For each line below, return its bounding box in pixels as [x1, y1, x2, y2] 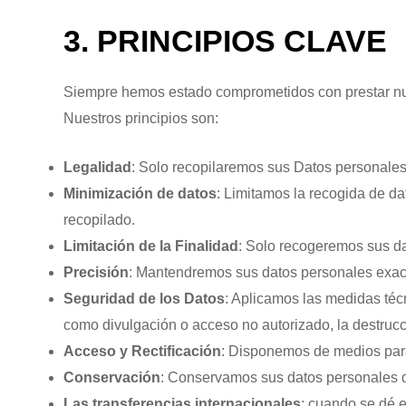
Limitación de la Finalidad [63, 238, 238, 255]
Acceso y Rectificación [63, 343, 221, 360]
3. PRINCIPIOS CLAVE [63, 23, 387, 58]
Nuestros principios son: [63, 110, 218, 126]
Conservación [63, 370, 160, 386]
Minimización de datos [63, 186, 217, 202]
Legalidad [63, 159, 131, 176]
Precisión [63, 265, 129, 281]
